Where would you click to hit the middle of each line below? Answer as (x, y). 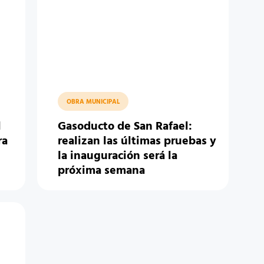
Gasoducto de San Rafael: (125, 127)
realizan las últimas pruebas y (137, 141)
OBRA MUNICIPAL (93, 102)
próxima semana (101, 171)
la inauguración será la (117, 156)
